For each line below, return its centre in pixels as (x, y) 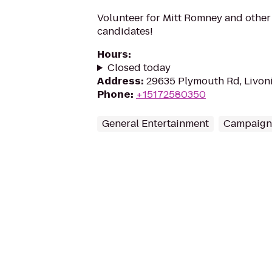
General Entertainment (155, 124)
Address (119, 81)
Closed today (139, 68)
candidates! (125, 31)
